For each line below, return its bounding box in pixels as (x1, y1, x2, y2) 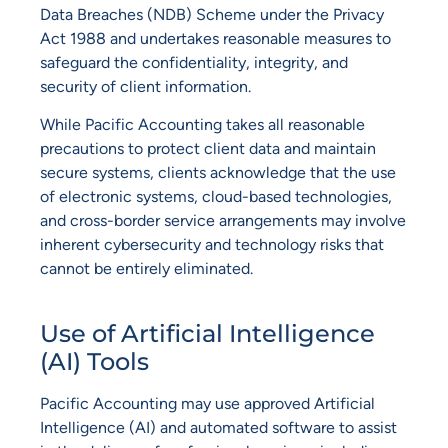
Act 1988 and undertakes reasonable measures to (40, 28, 391, 48)
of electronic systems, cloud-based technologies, (40, 187, 392, 207)
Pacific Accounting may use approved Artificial (40, 393, 375, 413)
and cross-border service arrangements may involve (40, 211, 406, 231)
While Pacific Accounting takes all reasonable (40, 115, 365, 135)
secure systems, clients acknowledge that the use (40, 163, 396, 183)
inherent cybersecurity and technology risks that (40, 235, 384, 255)
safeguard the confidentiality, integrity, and (40, 52, 348, 72)
